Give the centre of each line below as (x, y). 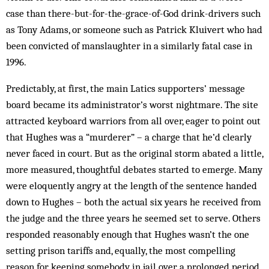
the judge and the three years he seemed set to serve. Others (133, 218)
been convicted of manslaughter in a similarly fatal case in (129, 46)
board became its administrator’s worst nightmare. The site (132, 104)
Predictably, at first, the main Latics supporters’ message (125, 88)
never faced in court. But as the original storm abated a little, (134, 153)
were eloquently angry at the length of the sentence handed (131, 186)
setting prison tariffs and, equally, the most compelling (121, 250)
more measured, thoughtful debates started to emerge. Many (134, 169)
